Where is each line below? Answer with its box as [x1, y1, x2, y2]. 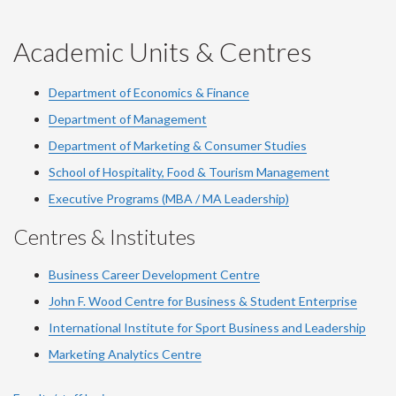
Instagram [165, 24, 301, 64]
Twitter [209, 24, 310, 64]
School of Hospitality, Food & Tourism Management [49, 164, 330, 179]
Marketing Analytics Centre [49, 346, 202, 362]
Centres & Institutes [13, 223, 195, 249]
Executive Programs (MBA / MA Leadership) [49, 190, 289, 206]
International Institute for [49, 319, 195, 335]
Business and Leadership [226, 319, 366, 335]
